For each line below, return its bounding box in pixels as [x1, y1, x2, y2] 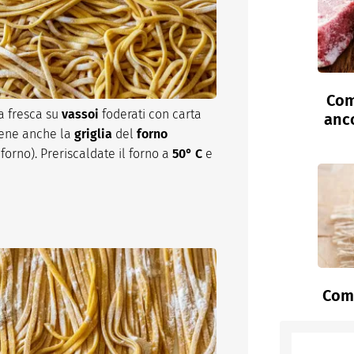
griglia [74, 126, 112, 142]
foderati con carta [99, 107, 201, 122]
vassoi [62, 107, 99, 122]
